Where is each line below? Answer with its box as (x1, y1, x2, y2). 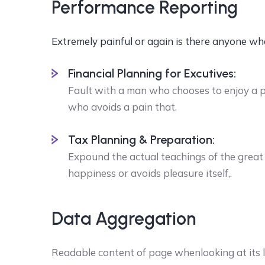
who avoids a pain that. (68, 101, 177, 113)
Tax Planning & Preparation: (68, 132, 215, 147)
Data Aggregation (51, 208, 196, 230)
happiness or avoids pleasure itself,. (68, 167, 232, 179)
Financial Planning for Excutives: (68, 66, 236, 80)
